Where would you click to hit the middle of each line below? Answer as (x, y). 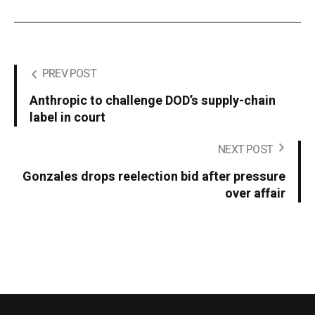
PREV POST (69, 74)
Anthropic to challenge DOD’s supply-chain (153, 101)
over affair (255, 194)
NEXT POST (245, 150)
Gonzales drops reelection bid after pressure (154, 177)
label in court (67, 118)
